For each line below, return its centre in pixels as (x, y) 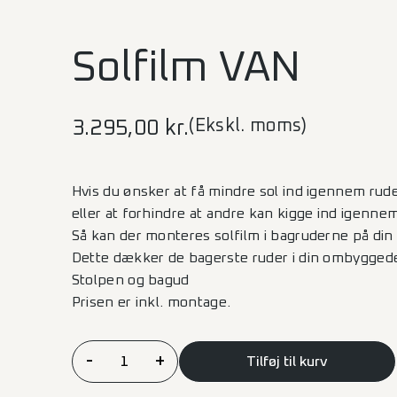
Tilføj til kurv (287, 361)
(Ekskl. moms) (248, 126)
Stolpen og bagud (130, 280)
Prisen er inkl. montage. (151, 302)
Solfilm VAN (186, 68)
